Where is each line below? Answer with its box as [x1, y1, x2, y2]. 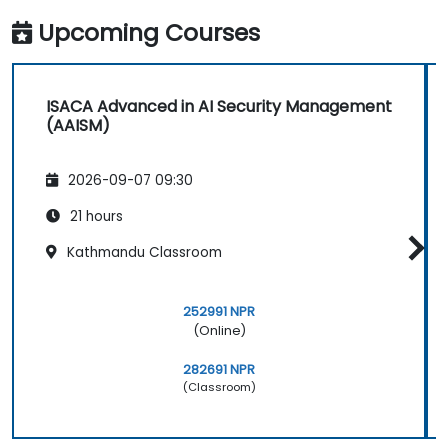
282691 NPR [183, 360, 255, 378]
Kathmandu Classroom [63, 242, 222, 262]
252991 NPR [183, 302, 255, 320]
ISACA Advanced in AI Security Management [46, 95, 392, 119]
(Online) [192, 321, 246, 339]
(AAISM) [46, 114, 110, 138]
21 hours [66, 206, 123, 226]
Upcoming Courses [38, 16, 260, 50]
